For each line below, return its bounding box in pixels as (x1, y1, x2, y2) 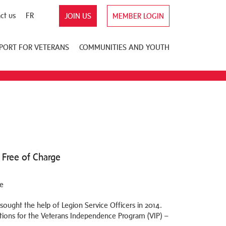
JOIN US (65, 12, 91, 20)
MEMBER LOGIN (112, 12, 164, 20)
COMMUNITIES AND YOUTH (79, 42, 169, 51)
